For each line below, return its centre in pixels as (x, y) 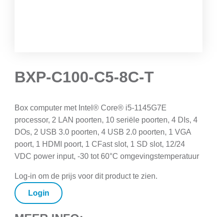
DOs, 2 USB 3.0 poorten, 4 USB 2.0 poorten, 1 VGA (103, 132)
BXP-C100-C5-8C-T (84, 77)
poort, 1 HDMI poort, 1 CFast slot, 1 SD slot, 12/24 (100, 144)
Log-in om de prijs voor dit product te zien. (86, 176)
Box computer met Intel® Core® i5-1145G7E (91, 108)
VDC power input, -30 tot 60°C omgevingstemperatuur (107, 156)
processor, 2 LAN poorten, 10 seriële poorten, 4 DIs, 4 (106, 120)
